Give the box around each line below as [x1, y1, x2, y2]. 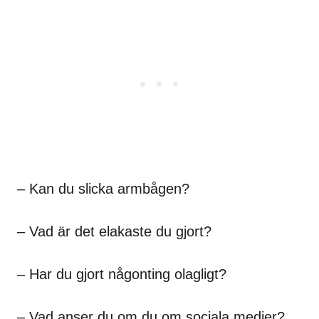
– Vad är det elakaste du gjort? [17, 223, 211, 239]
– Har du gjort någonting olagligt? [17, 266, 226, 282]
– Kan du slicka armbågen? [17, 180, 189, 197]
